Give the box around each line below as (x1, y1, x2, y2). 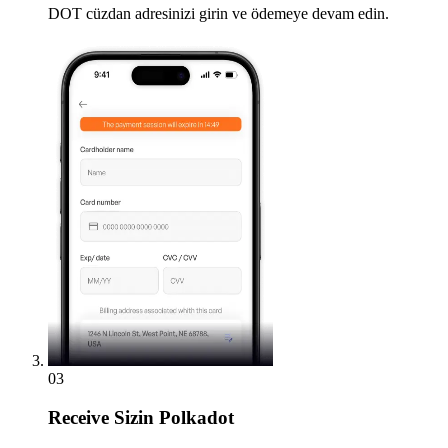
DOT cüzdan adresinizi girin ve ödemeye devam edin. (48, 5, 389, 23)
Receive (48, 407, 109, 429)
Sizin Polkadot (109, 407, 234, 429)
